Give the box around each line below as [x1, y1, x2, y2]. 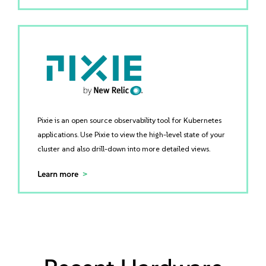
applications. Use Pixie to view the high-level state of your [37, 130, 225, 139]
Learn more [37, 169, 78, 179]
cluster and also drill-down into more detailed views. [37, 144, 210, 153]
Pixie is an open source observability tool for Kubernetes [37, 116, 221, 125]
